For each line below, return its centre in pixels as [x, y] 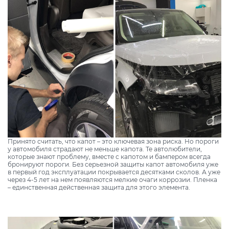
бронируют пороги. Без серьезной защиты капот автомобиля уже [113, 164]
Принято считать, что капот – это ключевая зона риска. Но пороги [113, 141]
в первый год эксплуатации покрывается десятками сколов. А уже [114, 172]
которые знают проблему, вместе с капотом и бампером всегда [109, 156]
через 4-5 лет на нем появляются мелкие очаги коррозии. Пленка [112, 179]
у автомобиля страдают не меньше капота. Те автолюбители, [105, 149]
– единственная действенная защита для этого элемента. [99, 187]
